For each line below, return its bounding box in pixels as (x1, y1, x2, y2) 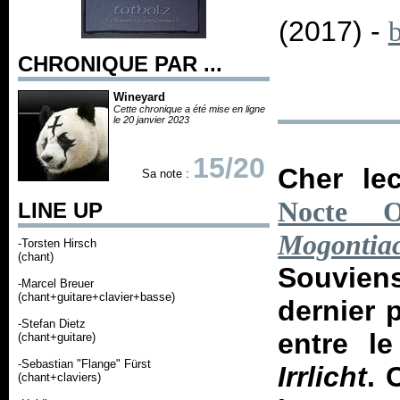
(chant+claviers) (18, 371, 101, 384)
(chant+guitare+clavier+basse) (18, 290, 175, 304)
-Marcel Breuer (18, 277, 94, 290)
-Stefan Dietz (18, 317, 86, 330)
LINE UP (18, 198, 103, 222)
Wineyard (113, 90, 165, 104)
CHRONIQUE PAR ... (18, 52, 222, 76)
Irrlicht (278, 361, 368, 393)
